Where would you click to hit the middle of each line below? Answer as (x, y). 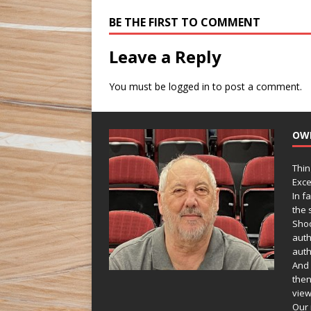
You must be (139, 87)
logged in (189, 87)
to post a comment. (256, 87)
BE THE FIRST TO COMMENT (185, 23)
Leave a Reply (165, 57)
